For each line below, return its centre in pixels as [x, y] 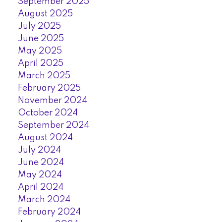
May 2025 [40, 51]
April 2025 [40, 64]
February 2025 [49, 88]
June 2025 [41, 39]
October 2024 [48, 113]
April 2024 [40, 188]
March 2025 [44, 76]
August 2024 [45, 138]
